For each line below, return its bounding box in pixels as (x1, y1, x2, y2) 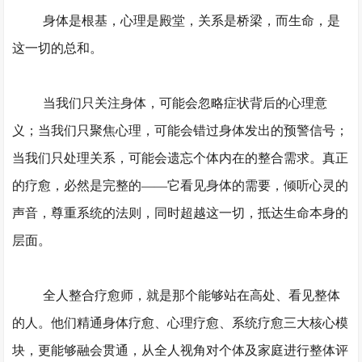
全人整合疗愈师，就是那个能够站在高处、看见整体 (42, 288, 340, 302)
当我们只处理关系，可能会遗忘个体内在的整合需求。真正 (12, 151, 349, 165)
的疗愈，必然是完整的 (12, 179, 142, 192)
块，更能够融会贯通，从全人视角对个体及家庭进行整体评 (12, 343, 349, 357)
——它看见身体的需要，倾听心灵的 (141, 179, 349, 192)
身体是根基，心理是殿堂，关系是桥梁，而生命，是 (42, 14, 340, 27)
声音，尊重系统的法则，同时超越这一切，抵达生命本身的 (12, 206, 349, 220)
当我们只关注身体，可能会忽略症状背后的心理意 (42, 96, 327, 110)
